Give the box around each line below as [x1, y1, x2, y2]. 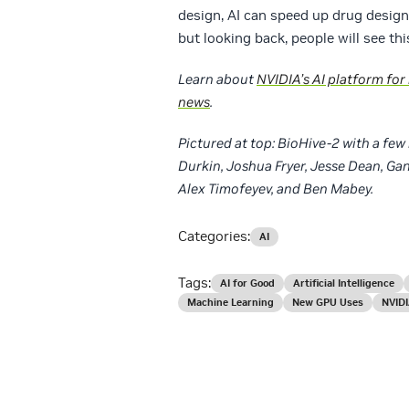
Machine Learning [187, 296, 274, 309]
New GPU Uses [292, 296, 363, 309]
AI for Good [220, 277, 275, 290]
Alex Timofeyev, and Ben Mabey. [178, 180, 376, 198]
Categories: [178, 227, 250, 246]
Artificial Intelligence [293, 277, 394, 290]
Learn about [178, 70, 257, 89]
